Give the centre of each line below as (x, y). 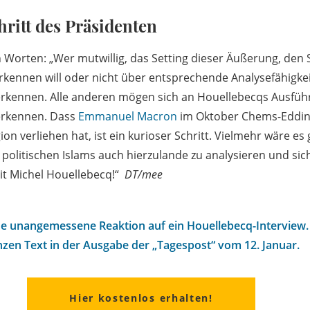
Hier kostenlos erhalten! (141, 298)
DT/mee (144, 175)
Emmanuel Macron (128, 117)
